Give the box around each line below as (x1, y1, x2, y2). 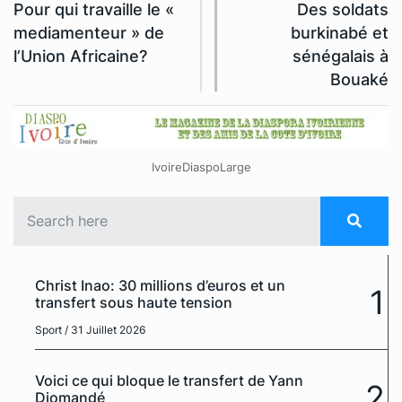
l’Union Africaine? (13, 46, 147, 66)
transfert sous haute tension (35, 293, 232, 312)
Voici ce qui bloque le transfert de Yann (35, 371, 303, 390)
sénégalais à (293, 46, 389, 66)
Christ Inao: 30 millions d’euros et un (35, 276, 285, 295)
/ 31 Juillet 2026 (65, 323, 145, 337)
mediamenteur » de (13, 22, 164, 42)
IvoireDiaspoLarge (151, 160, 251, 175)
